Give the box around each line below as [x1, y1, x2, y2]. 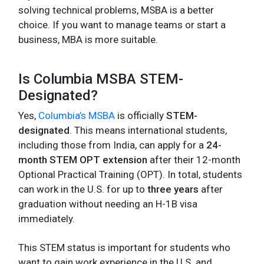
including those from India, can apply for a [18, 138, 206, 151]
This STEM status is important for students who [18, 241, 230, 253]
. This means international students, [70, 124, 227, 136]
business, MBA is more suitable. [18, 33, 158, 45]
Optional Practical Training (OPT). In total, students [18, 168, 242, 180]
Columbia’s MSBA [38, 109, 115, 121]
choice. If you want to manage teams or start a [18, 18, 226, 31]
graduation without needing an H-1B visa [18, 197, 197, 210]
